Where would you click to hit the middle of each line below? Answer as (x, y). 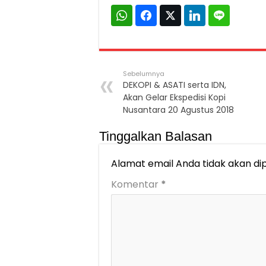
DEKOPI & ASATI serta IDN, (175, 85)
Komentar (136, 185)
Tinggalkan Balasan (156, 137)
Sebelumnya (144, 74)
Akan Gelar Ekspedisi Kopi (174, 98)
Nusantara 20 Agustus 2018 (180, 110)
